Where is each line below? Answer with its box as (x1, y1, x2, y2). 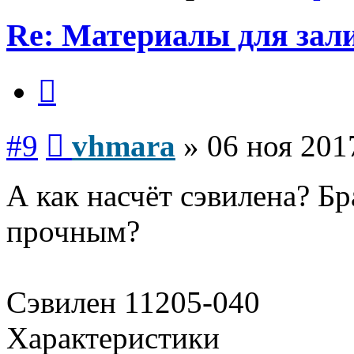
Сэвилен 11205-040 (6, 284, 260, 319)
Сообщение (63, 122, 126, 136)
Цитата (55, 67, 94, 81)
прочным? (6, 213, 140, 248)
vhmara (72, 128, 175, 163)
